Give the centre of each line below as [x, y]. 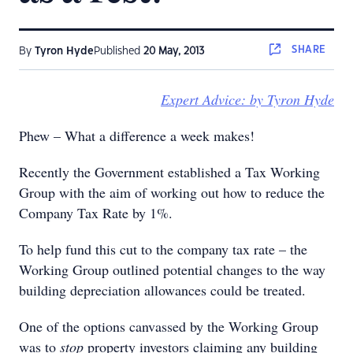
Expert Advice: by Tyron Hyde [247, 99]
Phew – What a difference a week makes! [137, 136]
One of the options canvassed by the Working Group [169, 326]
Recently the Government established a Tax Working [169, 172]
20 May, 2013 [174, 51]
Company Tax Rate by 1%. [96, 213]
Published [119, 51]
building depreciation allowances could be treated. [162, 290]
